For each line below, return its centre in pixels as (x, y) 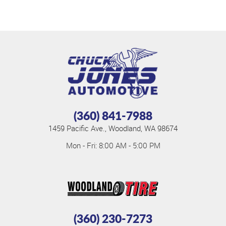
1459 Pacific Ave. (77, 128)
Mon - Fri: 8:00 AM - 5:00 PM (113, 146)
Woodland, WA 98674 (143, 128)
